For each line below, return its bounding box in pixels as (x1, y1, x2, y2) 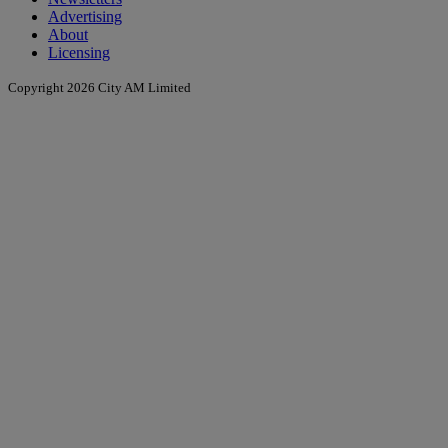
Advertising (48, 8, 122, 26)
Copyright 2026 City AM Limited (8, 80, 191, 96)
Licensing (48, 44, 110, 62)
